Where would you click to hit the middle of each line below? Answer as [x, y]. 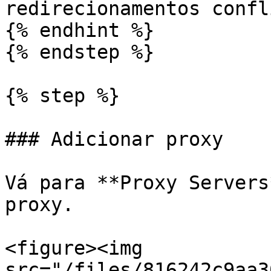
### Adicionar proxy [114, 139]
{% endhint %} [80, 30]
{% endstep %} [80, 52]
